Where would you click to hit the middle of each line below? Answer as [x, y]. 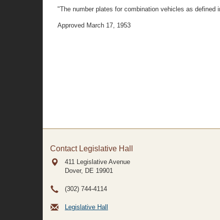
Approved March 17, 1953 [94, 25]
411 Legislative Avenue [97, 162]
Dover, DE [79, 171]
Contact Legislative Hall [92, 149]
